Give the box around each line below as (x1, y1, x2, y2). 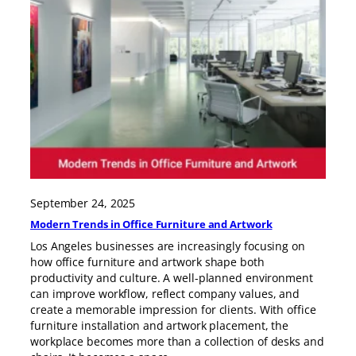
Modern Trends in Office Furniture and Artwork (30, 217, 273, 232)
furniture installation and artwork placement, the (30, 318, 289, 334)
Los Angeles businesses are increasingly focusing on (30, 238, 305, 254)
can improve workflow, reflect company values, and (30, 286, 300, 302)
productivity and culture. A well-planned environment (30, 270, 313, 286)
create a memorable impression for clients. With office (30, 302, 316, 318)
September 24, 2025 (30, 195, 136, 211)
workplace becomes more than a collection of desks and (30, 334, 324, 350)
